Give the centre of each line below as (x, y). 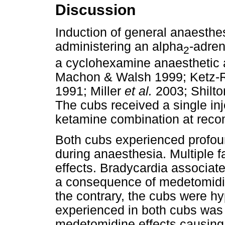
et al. (138, 91)
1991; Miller (90, 91)
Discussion (95, 10)
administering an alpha (119, 46)
